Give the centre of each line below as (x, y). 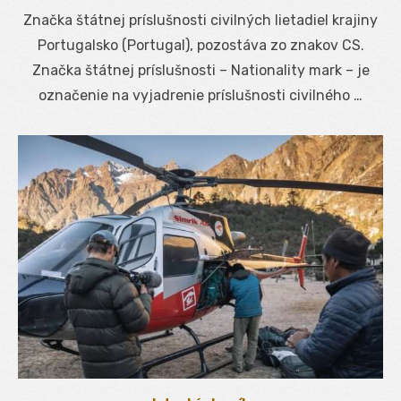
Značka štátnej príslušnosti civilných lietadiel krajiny (200, 20)
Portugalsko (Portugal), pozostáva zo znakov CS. (200, 45)
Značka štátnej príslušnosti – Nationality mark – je (200, 70)
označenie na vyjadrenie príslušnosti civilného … (200, 95)
